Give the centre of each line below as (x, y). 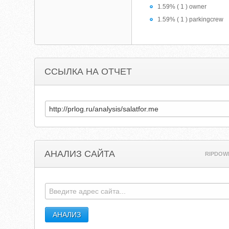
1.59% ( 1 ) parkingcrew (191, 19)
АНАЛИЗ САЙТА (80, 154)
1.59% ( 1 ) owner (182, 7)
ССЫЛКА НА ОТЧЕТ (88, 72)
